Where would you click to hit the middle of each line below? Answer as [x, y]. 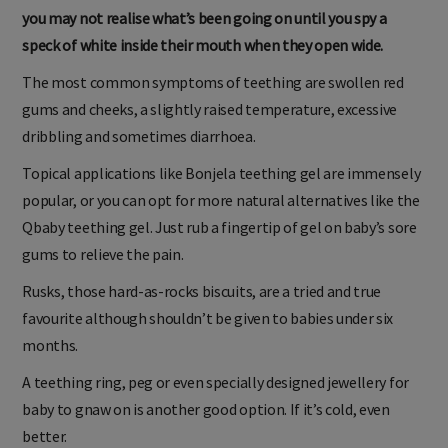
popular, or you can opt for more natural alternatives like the [221, 200]
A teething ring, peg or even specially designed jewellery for [215, 382]
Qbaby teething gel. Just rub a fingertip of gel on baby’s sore [219, 227]
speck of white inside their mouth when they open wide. [203, 45]
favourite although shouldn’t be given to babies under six [208, 318]
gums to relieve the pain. [103, 254]
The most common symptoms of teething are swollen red [213, 82]
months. [50, 345]
